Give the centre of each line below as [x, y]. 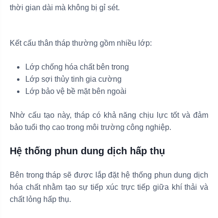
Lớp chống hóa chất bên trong [77, 67]
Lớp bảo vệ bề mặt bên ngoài [76, 91]
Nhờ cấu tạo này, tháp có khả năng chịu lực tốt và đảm [109, 115]
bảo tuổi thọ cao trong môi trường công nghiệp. [91, 127]
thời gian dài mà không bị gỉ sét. [65, 7]
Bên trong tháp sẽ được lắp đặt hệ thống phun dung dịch [109, 175]
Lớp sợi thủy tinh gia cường [73, 79]
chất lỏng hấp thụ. [40, 199]
